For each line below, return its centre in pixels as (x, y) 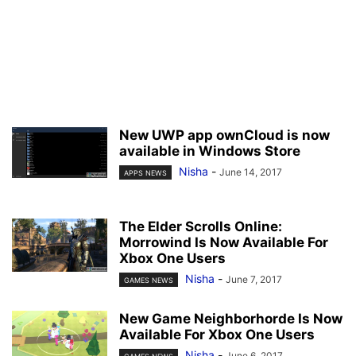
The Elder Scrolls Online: (201, 226)
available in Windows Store (210, 151)
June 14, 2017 (251, 172)
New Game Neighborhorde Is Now (231, 319)
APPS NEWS (145, 173)
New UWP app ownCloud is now (224, 135)
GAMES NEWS (149, 281)
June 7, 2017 (254, 279)
